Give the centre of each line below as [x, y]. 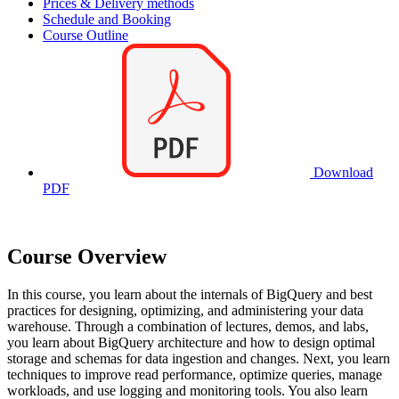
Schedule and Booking [107, 20]
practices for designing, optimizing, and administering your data [185, 310]
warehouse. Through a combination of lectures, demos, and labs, [188, 326]
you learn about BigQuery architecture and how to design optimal [191, 342]
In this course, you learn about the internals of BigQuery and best [190, 294]
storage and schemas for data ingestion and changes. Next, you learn [199, 358]
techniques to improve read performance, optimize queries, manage [195, 374]
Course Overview [87, 257]
